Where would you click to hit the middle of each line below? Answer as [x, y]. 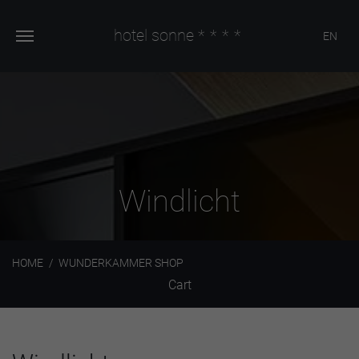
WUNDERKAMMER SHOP [121, 263]
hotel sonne [155, 36]
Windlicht [179, 201]
